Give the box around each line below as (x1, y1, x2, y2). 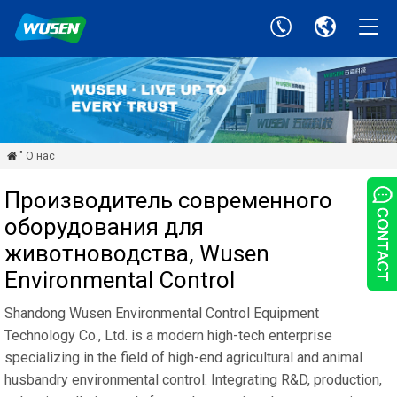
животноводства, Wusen (4, 239, 269, 267)
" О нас (19, 149, 55, 162)
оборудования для (4, 213, 204, 240)
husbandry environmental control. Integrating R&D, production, (4, 370, 382, 388)
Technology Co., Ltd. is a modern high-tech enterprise (4, 326, 332, 344)
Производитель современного (4, 186, 332, 214)
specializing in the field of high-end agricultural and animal (4, 348, 362, 366)
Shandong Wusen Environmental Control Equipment (4, 304, 319, 322)
